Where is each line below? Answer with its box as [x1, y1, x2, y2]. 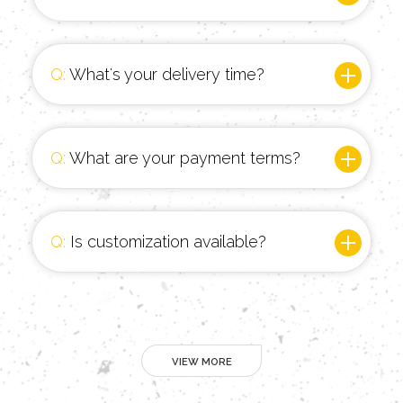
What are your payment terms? [66, 148, 300, 168]
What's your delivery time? [66, 65, 264, 85]
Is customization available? [66, 232, 266, 252]
